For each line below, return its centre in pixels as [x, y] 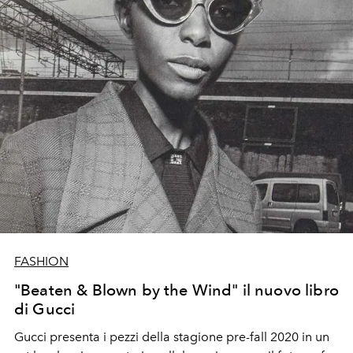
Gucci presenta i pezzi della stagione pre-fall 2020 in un [172, 336]
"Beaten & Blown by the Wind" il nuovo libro [176, 290]
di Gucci [45, 308]
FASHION [41, 261]
